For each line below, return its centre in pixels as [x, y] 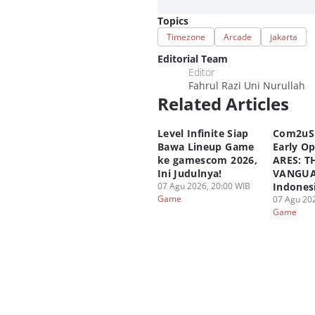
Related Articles [223, 104]
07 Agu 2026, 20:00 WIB [204, 186]
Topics [173, 21]
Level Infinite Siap [203, 133]
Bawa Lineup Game [206, 147]
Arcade [238, 37]
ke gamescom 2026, [207, 160]
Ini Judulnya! [190, 173]
